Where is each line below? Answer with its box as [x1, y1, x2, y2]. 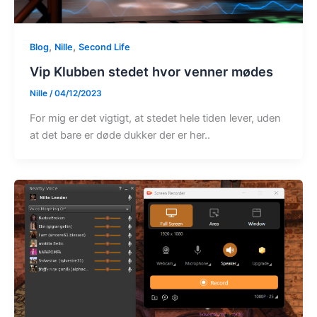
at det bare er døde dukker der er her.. [29, 129, 210, 142]
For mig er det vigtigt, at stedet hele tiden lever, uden [29, 112, 281, 125]
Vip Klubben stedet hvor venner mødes [29, 64, 273, 80]
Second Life [78, 42, 130, 53]
